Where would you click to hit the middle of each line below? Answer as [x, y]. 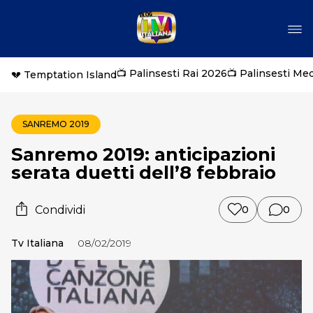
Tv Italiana [37, 243]
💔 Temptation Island [64, 75]
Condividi [60, 210]
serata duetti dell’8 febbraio [144, 173]
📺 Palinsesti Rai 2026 [172, 73]
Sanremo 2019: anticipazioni [143, 154]
